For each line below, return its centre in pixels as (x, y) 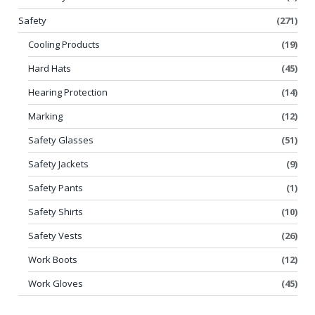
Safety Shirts (56, 211)
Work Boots (53, 259)
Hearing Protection (68, 92)
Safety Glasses (61, 140)
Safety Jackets (58, 163)
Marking (45, 116)
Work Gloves (56, 283)
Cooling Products (64, 44)
